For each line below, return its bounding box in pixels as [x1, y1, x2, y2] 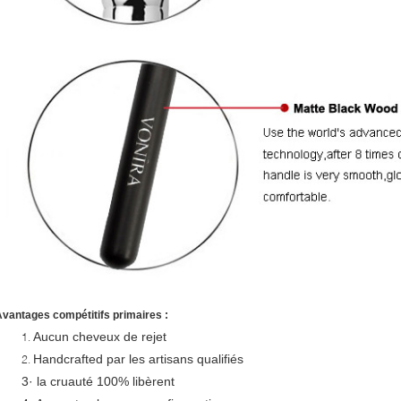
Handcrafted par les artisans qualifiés [33, 352, 243, 366]
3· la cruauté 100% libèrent [21, 374, 175, 388]
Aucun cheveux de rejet [33, 329, 166, 344]
